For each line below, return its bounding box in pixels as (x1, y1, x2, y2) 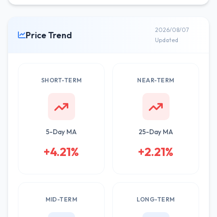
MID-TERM (46, 196, 77, 203)
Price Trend (26, 29, 72, 41)
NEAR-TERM (137, 77, 174, 84)
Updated (155, 36, 178, 44)
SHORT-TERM (41, 77, 82, 84)
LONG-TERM (137, 196, 175, 203)
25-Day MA (139, 127, 173, 136)
